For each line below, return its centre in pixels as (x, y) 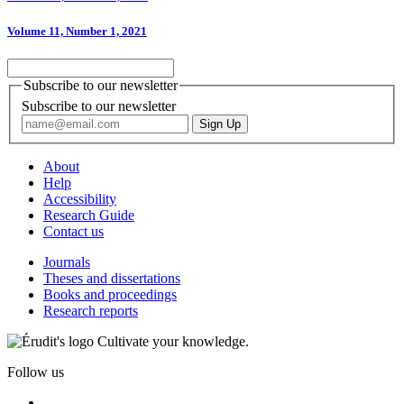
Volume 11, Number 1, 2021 (77, 31)
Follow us (36, 372)
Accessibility (80, 199)
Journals (67, 262)
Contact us (73, 232)
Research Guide (89, 216)
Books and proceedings (110, 295)
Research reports (91, 311)
